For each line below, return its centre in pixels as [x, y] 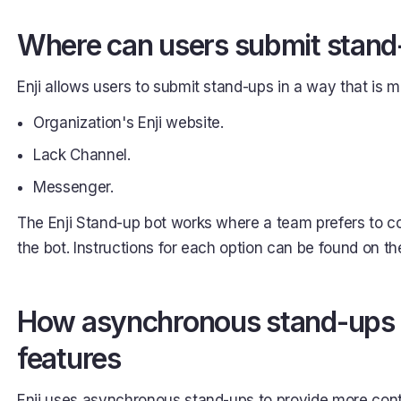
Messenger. [73, 187]
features [69, 358]
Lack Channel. [82, 155]
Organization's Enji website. [128, 123]
